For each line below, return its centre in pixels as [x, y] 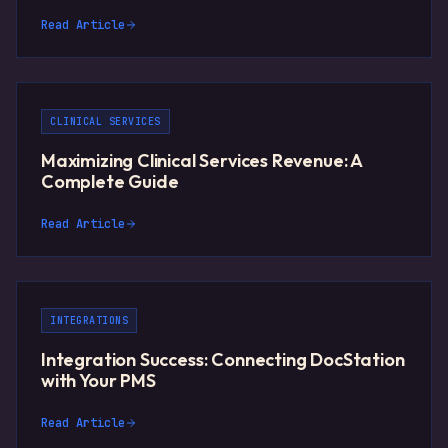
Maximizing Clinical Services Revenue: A [201, 161]
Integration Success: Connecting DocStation [223, 360]
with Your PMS [98, 381]
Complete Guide [110, 182]
